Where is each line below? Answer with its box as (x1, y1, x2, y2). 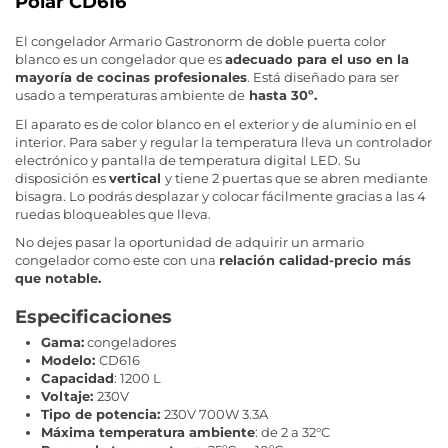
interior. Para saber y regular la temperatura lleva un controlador (15, 133, 432, 150)
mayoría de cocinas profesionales (15, 69, 247, 86)
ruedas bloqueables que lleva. (15, 205, 214, 222)
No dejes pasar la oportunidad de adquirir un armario (15, 234, 364, 251)
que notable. (15, 270, 101, 287)
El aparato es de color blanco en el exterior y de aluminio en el (15, 115, 417, 132)
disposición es (15, 169, 109, 186)
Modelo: (41, 352, 99, 368)
